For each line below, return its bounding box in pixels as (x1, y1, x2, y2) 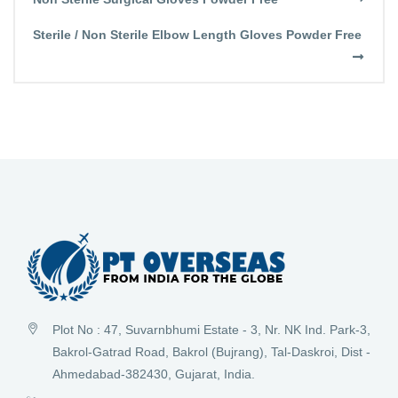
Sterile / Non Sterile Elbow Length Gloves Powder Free (33, 28, 362, 43)
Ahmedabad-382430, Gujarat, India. (52, 367, 255, 382)
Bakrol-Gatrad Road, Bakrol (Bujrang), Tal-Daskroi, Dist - (52, 345, 370, 360)
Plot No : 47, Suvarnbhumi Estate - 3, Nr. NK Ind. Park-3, (52, 322, 370, 338)
